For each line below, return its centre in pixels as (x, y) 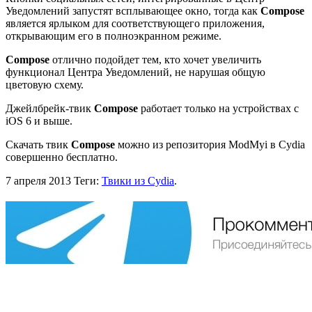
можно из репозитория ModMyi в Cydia (210, 144)
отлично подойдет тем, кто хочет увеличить (155, 59)
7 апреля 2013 (38, 180)
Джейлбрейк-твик (48, 108)
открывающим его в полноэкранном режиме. (114, 36)
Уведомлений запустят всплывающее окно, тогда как (133, 10)
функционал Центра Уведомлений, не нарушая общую (135, 72)
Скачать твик (38, 144)
